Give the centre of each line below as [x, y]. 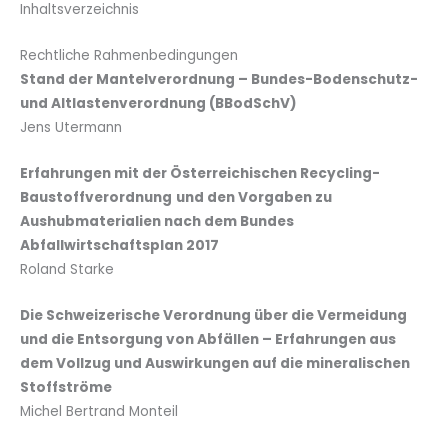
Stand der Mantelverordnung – [134, 80]
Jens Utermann [71, 128]
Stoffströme [66, 387]
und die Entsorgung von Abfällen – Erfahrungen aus [208, 339]
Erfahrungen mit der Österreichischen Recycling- [200, 174]
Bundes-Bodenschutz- [333, 80]
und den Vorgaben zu [254, 198]
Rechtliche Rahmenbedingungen [129, 56]
